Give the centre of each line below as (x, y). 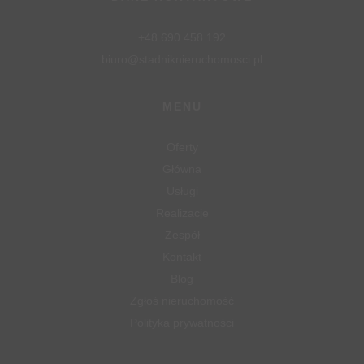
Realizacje (182, 213)
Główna (182, 169)
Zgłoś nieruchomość (182, 301)
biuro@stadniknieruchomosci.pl (182, 59)
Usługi (182, 191)
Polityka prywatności (182, 323)
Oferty (182, 147)
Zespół (182, 235)
